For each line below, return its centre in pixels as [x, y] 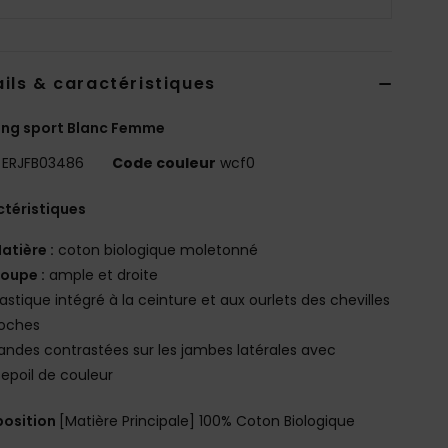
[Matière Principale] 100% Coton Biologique [207, 420]
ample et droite [102, 274]
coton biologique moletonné [156, 249]
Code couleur [164, 162]
